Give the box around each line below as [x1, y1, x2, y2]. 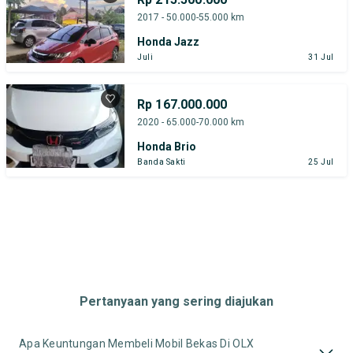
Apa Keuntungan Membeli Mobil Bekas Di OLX [19, 336, 255, 350]
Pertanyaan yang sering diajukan [80, 293, 273, 309]
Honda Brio [137, 139, 196, 153]
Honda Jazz [137, 35, 199, 48]
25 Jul [308, 157, 334, 166]
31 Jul [308, 52, 334, 61]
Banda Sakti [137, 157, 186, 166]
